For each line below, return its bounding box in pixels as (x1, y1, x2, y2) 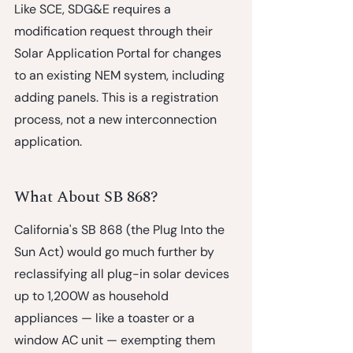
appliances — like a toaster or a (14, 309, 198, 326)
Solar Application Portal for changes (14, 44, 225, 61)
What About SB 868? (14, 184, 158, 209)
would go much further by (64, 243, 217, 260)
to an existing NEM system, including (14, 66, 228, 84)
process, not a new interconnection (14, 110, 220, 128)
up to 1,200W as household (14, 287, 172, 304)
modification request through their (14, 22, 216, 39)
